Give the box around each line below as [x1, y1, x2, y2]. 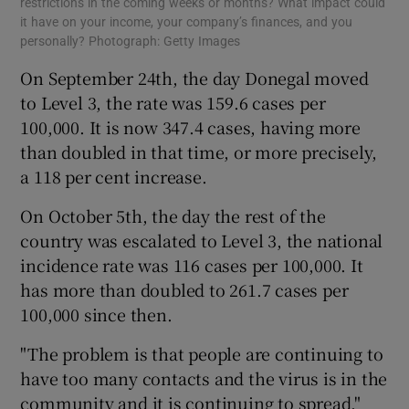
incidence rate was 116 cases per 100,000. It [20, 253, 363, 278]
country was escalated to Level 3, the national [20, 228, 383, 253]
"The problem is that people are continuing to [20, 341, 383, 366]
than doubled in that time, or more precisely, [20, 140, 377, 164]
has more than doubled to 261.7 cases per [20, 278, 349, 302]
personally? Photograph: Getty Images [20, 35, 241, 48]
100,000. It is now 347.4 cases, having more [20, 115, 361, 140]
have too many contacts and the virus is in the [20, 366, 388, 391]
